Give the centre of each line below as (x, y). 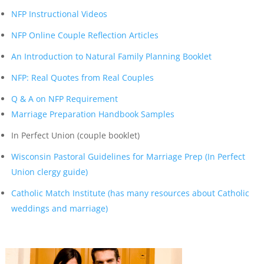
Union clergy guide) (49, 172)
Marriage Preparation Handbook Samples (93, 114)
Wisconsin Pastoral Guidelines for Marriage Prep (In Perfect (128, 156)
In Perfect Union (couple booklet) (75, 135)
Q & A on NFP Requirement (64, 99)
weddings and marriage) (59, 208)
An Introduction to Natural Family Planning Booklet (111, 56)
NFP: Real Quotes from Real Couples (82, 77)
